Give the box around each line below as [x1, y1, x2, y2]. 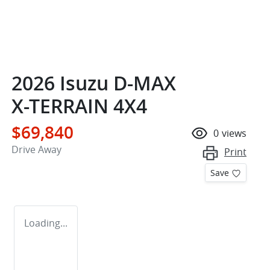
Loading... [24, 216, 67, 230]
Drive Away [11, 142, 61, 156]
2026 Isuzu [11, 69, 113, 96]
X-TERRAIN [11, 92, 108, 119]
